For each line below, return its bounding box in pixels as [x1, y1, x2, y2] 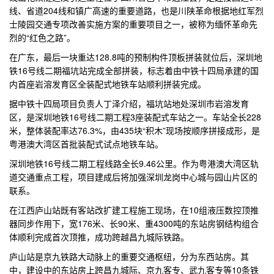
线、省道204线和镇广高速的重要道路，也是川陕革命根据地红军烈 [9, 4, 264, 17]
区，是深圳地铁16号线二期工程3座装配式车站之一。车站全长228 [9, 111, 261, 123]
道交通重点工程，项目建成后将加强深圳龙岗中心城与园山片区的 [9, 171, 257, 183]
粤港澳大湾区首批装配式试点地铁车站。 [9, 138, 163, 150]
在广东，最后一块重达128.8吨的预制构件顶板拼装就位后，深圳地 [9, 51, 262, 63]
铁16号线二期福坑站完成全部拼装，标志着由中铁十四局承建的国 [9, 64, 259, 76]
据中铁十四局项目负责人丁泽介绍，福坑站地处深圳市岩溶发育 [9, 97, 249, 109]
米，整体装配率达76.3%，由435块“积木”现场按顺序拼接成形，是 [9, 124, 260, 136]
